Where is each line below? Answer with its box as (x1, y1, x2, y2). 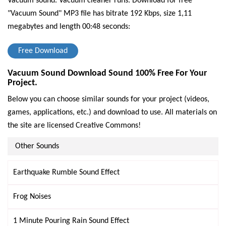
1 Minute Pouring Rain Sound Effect (13, 217, 129, 225)
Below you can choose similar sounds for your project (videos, (8, 95, 209, 103)
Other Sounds (15, 142, 59, 150)
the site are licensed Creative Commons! (8, 122, 141, 130)
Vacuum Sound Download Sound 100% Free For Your (8, 69, 207, 78)
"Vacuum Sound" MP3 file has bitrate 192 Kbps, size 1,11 (8, 10, 192, 18)
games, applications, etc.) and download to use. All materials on (8, 108, 217, 117)
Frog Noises (13, 193, 51, 201)
